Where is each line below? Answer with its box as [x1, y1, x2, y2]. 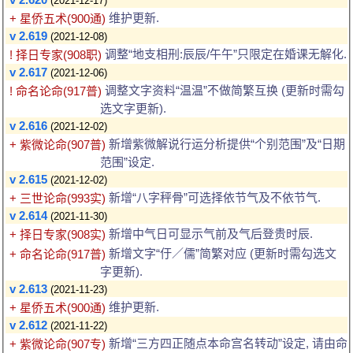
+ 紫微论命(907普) [9, 138, 106, 152]
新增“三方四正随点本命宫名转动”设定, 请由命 [106, 336, 347, 351]
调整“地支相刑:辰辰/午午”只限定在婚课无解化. [102, 46, 347, 61]
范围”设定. [100, 155, 154, 169]
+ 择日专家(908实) [9, 228, 106, 242]
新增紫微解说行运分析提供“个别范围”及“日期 [106, 137, 345, 151]
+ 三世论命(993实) [9, 191, 106, 206]
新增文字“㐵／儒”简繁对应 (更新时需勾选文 [106, 247, 336, 261]
